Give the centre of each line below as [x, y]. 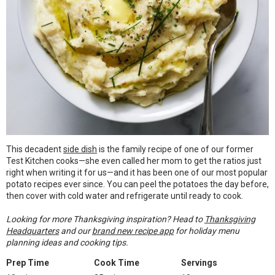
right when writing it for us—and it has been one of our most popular [137, 172]
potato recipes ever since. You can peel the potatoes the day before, [137, 184]
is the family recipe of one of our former [175, 149]
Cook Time [116, 263]
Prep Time [28, 263]
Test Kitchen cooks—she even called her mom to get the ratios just [134, 161]
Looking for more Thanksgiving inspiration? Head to [105, 219]
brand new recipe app [133, 231]
